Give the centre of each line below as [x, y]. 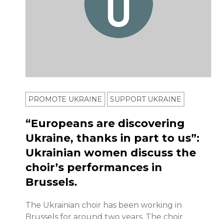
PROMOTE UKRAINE [65, 99]
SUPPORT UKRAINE [146, 99]
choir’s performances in [94, 168]
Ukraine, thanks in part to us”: [112, 138]
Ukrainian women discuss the [111, 153]
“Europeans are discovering [105, 124]
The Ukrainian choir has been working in [104, 205]
